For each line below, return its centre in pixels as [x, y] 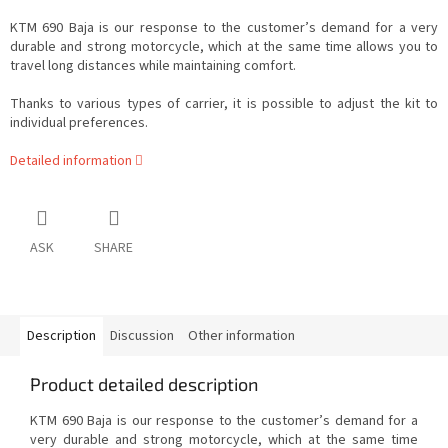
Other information [241, 336]
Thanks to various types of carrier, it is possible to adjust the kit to [224, 104]
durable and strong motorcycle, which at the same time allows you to [224, 47]
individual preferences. [79, 123]
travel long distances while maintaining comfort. [153, 66]
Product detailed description [144, 384]
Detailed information [71, 161]
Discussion [142, 336]
